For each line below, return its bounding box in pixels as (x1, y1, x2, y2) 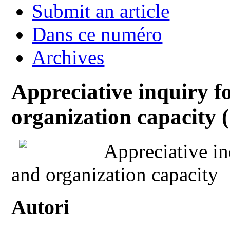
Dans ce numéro (32, 23, 163, 45)
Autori (11, 196, 70, 219)
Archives (32, 46, 105, 68)
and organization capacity (11, 163, 219, 185)
